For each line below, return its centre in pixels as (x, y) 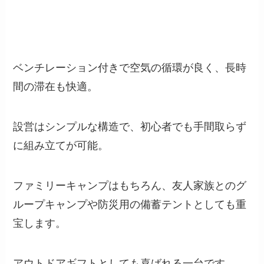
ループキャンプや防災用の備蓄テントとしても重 (130, 204)
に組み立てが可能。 (61, 145)
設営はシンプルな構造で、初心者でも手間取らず (130, 126)
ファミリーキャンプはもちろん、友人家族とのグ (130, 185)
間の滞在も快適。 (56, 87)
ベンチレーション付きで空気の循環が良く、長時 (130, 68)
